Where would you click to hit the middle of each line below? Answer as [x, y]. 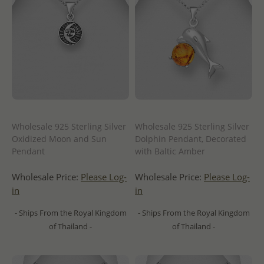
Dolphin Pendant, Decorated [191, 138]
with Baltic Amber [170, 151]
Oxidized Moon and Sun [59, 138]
